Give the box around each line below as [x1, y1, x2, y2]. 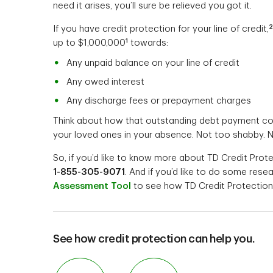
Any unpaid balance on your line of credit [66, 58, 239, 68]
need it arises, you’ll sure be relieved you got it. [53, 1, 252, 10]
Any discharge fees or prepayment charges [66, 96, 251, 105]
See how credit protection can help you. [53, 233, 255, 244]
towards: [128, 38, 168, 48]
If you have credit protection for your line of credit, [53, 24, 269, 34]
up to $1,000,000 [53, 38, 126, 48]
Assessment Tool [53, 182, 131, 191]
